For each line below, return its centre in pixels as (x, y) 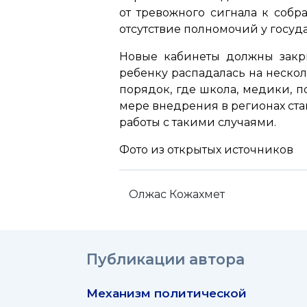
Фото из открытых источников (206, 150)
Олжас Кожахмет (177, 195)
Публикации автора (165, 259)
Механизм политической (167, 293)
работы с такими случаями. (198, 122)
